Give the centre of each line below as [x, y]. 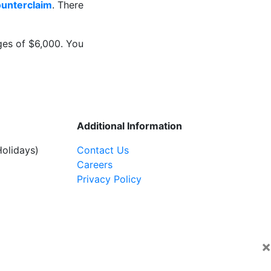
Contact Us [103, 150]
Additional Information [129, 126]
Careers [95, 165]
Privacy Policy [109, 179]
